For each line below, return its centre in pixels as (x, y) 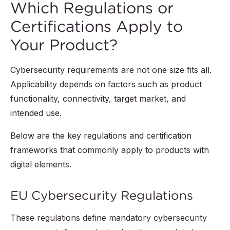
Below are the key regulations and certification (101, 136)
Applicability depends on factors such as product (106, 84)
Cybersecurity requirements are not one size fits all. (111, 70)
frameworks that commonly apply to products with (110, 150)
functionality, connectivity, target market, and (98, 99)
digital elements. (41, 165)
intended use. (36, 113)
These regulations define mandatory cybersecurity (109, 218)
